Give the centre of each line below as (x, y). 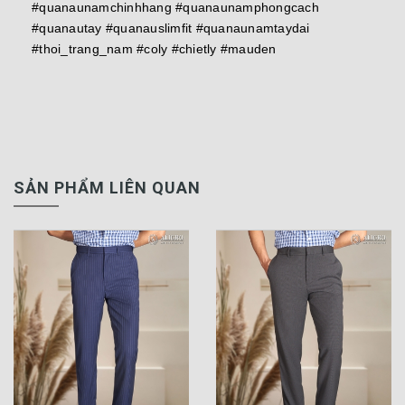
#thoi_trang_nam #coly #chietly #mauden (154, 49)
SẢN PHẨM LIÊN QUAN (107, 188)
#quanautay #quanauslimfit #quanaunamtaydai (171, 28)
